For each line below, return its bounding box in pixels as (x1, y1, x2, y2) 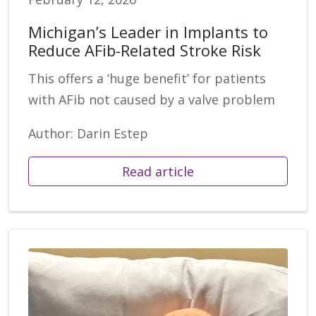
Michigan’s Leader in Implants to (28, 21, 268, 43)
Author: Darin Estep (28, 125, 148, 142)
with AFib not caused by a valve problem (28, 91, 275, 109)
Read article (122, 163, 194, 181)
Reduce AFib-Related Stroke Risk (28, 39, 261, 61)
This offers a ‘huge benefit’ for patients (28, 70, 266, 87)
